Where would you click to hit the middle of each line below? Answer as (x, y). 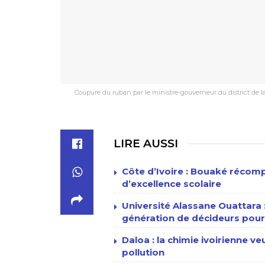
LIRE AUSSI (146, 143)
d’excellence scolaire (172, 184)
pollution (143, 252)
